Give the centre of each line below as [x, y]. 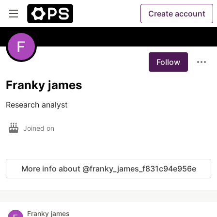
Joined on [40, 128]
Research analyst [37, 105]
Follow [168, 62]
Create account [177, 14]
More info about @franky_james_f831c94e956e [108, 169]
